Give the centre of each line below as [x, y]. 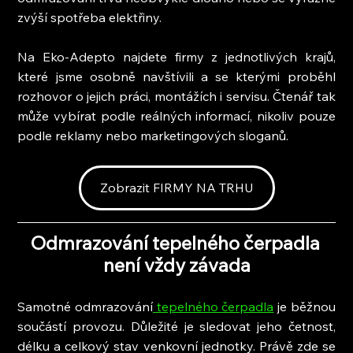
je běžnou [305, 306]
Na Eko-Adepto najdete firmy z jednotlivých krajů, [176, 56]
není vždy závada [176, 264]
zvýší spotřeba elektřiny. [90, 17]
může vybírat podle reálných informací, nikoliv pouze [176, 115]
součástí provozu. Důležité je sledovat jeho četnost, [176, 326]
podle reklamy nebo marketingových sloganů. [153, 135]
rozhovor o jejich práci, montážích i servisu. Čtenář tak [176, 96]
